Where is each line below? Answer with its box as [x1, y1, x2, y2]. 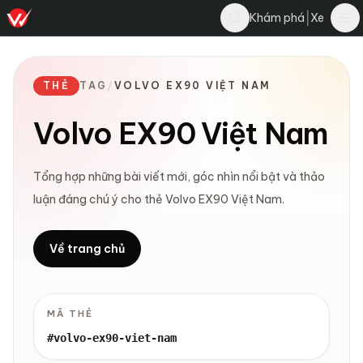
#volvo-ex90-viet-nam [47, 331, 177, 344]
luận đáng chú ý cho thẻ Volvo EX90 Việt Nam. [33, 192, 284, 207]
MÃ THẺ [47, 308, 93, 319]
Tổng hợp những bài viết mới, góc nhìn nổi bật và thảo [33, 169, 325, 184]
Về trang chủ [49, 241, 125, 256]
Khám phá [250, 11, 305, 25]
